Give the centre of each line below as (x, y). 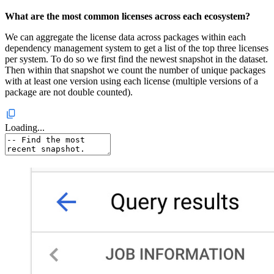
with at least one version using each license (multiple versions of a (131, 81)
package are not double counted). (69, 92)
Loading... (25, 128)
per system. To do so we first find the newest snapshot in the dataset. (136, 59)
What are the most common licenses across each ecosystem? (128, 17)
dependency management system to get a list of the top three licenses (137, 48)
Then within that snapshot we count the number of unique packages (135, 70)
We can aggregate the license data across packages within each (125, 37)
